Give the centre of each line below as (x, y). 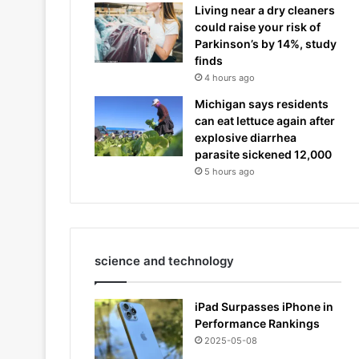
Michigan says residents (262, 103)
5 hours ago (230, 171)
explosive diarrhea (246, 137)
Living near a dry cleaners (265, 10)
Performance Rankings (257, 323)
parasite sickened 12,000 (263, 154)
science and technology (164, 260)
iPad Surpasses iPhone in (264, 306)
